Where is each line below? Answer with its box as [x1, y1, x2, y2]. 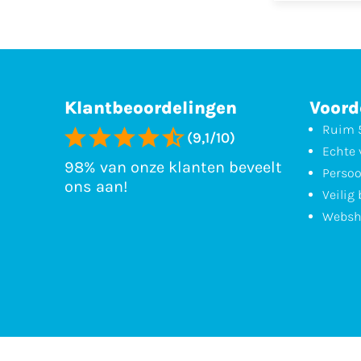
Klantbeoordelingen [64, 98, 237, 119]
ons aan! [64, 177, 128, 197]
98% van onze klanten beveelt [64, 158, 282, 177]
